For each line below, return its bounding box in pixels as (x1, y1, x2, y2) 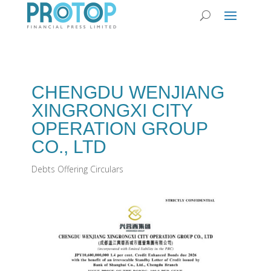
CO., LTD (31, 137, 106, 157)
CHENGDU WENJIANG (31, 82, 224, 102)
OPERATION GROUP (31, 119, 207, 139)
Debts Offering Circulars (31, 163, 123, 175)
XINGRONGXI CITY (31, 100, 192, 120)
